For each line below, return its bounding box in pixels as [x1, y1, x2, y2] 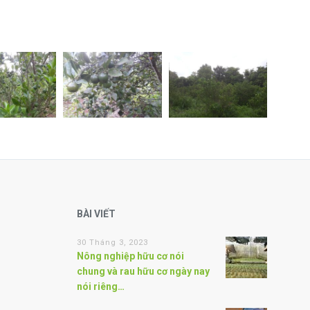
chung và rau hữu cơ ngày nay [77, 266, 210, 277]
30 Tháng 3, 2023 [77, 238, 148, 247]
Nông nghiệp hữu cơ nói [77, 250, 184, 262]
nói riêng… [77, 281, 125, 292]
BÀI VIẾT [77, 208, 116, 219]
